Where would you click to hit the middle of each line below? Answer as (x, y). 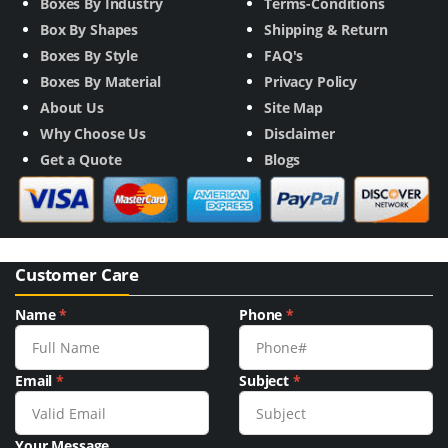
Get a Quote (81, 159)
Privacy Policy (310, 81)
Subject (266, 380)
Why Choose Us (93, 133)
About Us (72, 107)
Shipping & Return (326, 29)
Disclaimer (299, 133)
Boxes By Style (89, 55)
